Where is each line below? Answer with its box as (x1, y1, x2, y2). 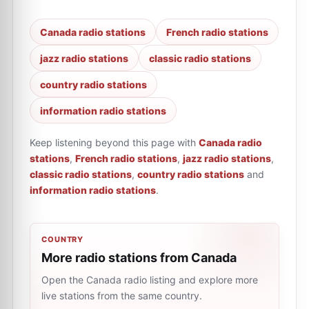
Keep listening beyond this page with (30, 137, 196, 148)
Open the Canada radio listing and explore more (41, 274, 258, 286)
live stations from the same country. (41, 290, 202, 301)
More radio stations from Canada (41, 250, 237, 265)
